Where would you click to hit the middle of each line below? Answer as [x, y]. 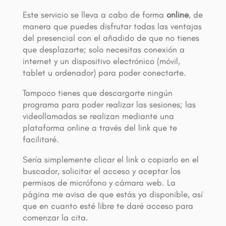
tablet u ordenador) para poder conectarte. [104, 73]
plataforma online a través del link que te [100, 128]
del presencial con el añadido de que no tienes [111, 38]
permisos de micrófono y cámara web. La [99, 183]
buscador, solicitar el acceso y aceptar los [101, 171]
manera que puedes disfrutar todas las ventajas [112, 26]
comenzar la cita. [55, 218]
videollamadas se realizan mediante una [98, 116]
